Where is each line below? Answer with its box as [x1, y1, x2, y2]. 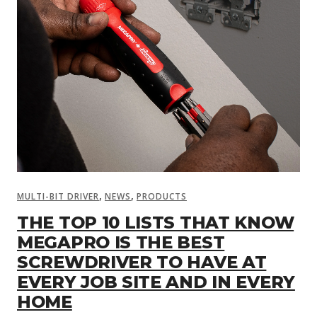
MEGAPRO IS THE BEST [17, 231, 225, 253]
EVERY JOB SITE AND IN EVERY [17, 271, 295, 292]
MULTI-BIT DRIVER [17, 190, 99, 202]
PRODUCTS [137, 190, 187, 202]
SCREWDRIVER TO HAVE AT [17, 251, 267, 272]
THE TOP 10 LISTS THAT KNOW [17, 212, 294, 233]
